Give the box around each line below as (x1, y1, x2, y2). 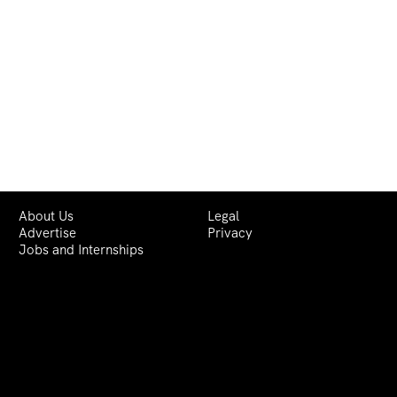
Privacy (206, 224, 253, 242)
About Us (18, 207, 74, 225)
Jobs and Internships (18, 241, 144, 259)
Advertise (18, 224, 76, 242)
